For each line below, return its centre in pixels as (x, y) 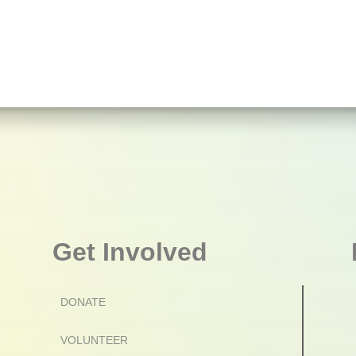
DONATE (83, 302)
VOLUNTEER (94, 340)
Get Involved (130, 252)
